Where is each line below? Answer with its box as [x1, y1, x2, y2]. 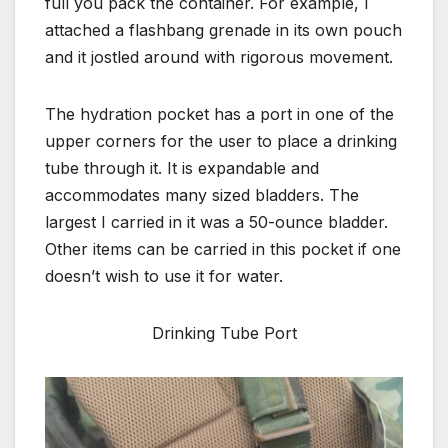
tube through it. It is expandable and [45, 157, 319, 178]
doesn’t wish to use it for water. [45, 265, 283, 286]
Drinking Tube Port [151, 322, 297, 343]
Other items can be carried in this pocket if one [45, 238, 401, 259]
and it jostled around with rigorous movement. [45, 46, 393, 67]
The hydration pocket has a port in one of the [45, 103, 394, 124]
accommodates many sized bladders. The [45, 184, 359, 205]
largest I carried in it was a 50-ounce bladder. [45, 211, 388, 232]
